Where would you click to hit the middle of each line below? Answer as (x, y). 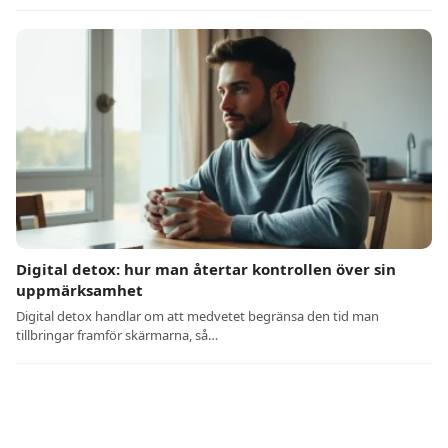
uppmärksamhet (79, 290)
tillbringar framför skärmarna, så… (117, 335)
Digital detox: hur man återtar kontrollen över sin (206, 269)
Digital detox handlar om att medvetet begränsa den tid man (197, 316)
